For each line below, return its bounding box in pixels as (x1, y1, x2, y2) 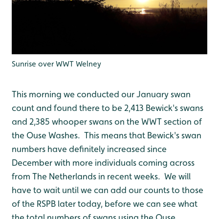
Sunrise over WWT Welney (12, 59, 101, 68)
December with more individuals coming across (12, 157, 195, 168)
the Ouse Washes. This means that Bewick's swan (12, 130, 201, 140)
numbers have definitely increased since (12, 144, 167, 154)
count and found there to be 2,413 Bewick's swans (12, 103, 203, 113)
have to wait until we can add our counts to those (12, 185, 203, 195)
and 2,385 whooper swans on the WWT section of (12, 116, 202, 127)
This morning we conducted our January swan (12, 89, 191, 99)
